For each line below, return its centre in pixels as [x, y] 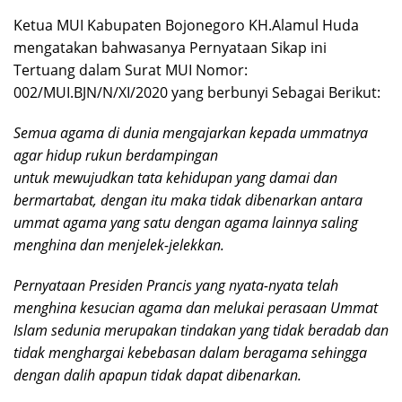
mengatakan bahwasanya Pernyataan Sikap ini [170, 47]
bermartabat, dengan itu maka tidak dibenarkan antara [188, 200]
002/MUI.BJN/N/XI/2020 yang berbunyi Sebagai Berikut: [197, 92]
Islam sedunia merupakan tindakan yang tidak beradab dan [201, 330]
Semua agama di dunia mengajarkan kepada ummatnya [191, 132]
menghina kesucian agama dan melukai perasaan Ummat [196, 307]
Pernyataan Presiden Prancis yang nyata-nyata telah [176, 285]
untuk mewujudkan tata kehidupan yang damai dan [175, 177]
